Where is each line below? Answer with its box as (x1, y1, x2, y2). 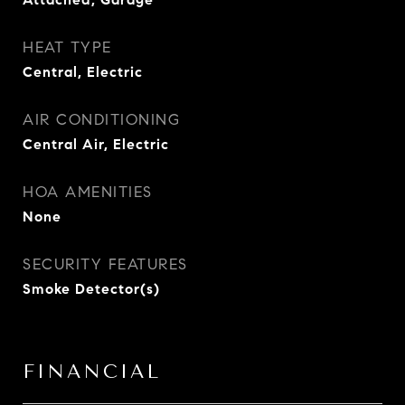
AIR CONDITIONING (23, 110, 180, 129)
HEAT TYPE (23, 38, 112, 57)
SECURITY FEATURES (23, 255, 188, 274)
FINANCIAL (23, 361, 161, 382)
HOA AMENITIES (23, 183, 153, 202)
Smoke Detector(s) (23, 280, 160, 297)
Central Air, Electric (23, 136, 169, 153)
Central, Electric (23, 63, 143, 80)
